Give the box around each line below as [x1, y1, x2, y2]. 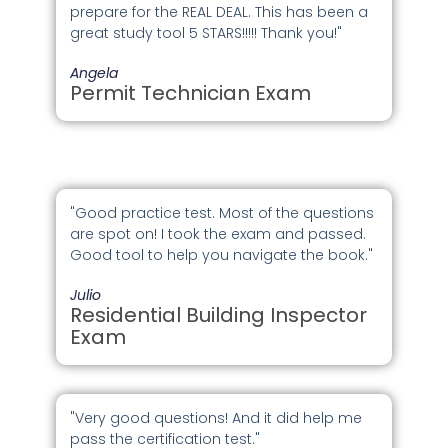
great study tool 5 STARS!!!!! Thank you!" [70, 23, 343, 44]
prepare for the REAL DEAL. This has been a [70, 2, 369, 23]
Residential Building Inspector [70, 300, 368, 329]
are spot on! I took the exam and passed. [70, 223, 367, 244]
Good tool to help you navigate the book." [70, 244, 374, 265]
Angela [70, 63, 119, 84]
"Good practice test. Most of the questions [70, 202, 375, 223]
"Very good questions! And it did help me [70, 408, 363, 429]
